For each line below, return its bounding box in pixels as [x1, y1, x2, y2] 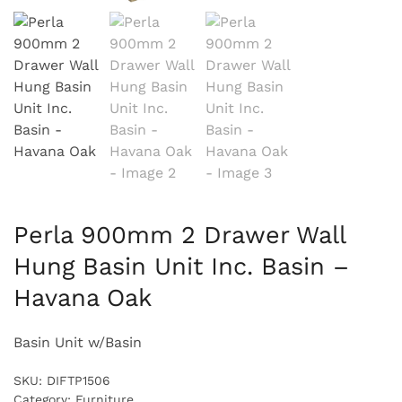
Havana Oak [13, 284, 152, 313]
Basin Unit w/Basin [13, 334, 142, 352]
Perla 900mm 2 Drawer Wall [13, 221, 345, 250]
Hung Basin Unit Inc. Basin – [13, 252, 349, 282]
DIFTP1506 [47, 373, 110, 389]
